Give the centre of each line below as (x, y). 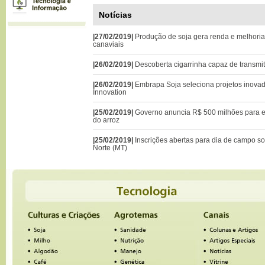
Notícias (115, 15)
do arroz (106, 120)
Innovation (110, 92)
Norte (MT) (110, 148)
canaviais (108, 44)
